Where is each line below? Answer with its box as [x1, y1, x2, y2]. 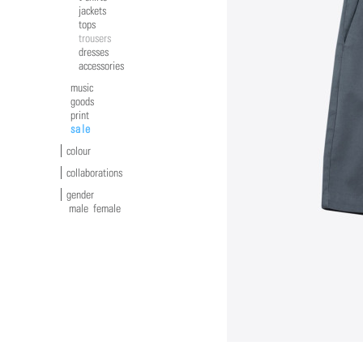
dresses [79, 45, 109, 59]
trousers [79, 32, 111, 45]
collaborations [66, 166, 122, 180]
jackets [79, 4, 106, 18]
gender [66, 188, 94, 202]
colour [66, 144, 91, 158]
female [93, 202, 121, 216]
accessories [79, 59, 124, 73]
